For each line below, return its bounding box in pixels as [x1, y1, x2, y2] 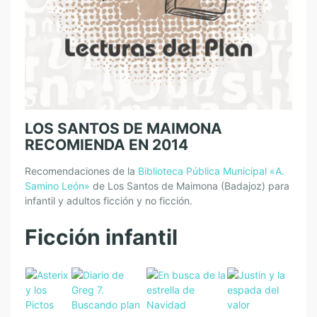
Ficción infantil [25, 224, 178, 250]
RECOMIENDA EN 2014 [25, 136, 188, 154]
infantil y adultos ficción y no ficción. [25, 195, 192, 207]
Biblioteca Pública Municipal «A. [138, 165, 284, 177]
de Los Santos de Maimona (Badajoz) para [90, 180, 289, 192]
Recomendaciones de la [25, 165, 138, 177]
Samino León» [25, 180, 90, 192]
